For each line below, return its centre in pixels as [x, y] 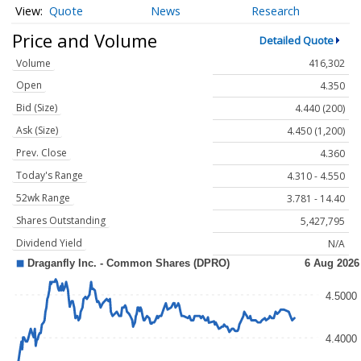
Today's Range [50, 176]
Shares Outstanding [61, 221]
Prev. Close [41, 153]
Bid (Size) [37, 108]
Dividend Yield [49, 243]
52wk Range [43, 198]
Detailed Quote [296, 40]
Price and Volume [85, 40]
